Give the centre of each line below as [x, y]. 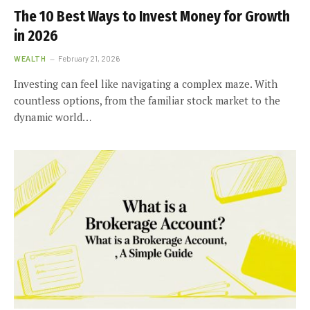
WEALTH [30, 58]
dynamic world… [53, 117]
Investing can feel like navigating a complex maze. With [146, 83]
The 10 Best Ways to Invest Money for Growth [152, 16]
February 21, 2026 [89, 58]
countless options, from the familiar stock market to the [147, 100]
